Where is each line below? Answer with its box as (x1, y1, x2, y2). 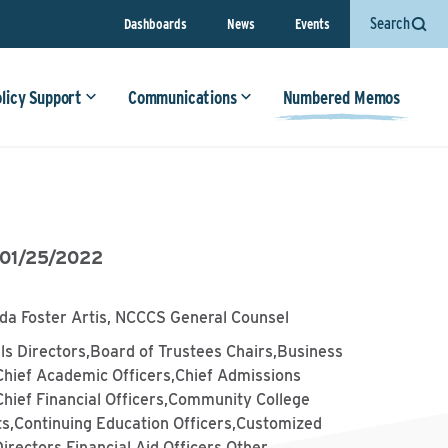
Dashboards (124, 15, 187, 32)
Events (295, 15, 330, 32)
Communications (128, 87, 237, 108)
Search (370, 14, 410, 33)
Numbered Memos (282, 87, 400, 108)
